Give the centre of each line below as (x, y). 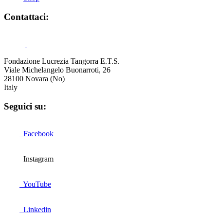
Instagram (36, 159)
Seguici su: (25, 106)
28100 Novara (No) (34, 78)
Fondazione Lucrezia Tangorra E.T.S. (62, 61)
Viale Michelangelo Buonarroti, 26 (57, 70)
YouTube (35, 184)
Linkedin (35, 210)
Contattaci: (26, 17)
